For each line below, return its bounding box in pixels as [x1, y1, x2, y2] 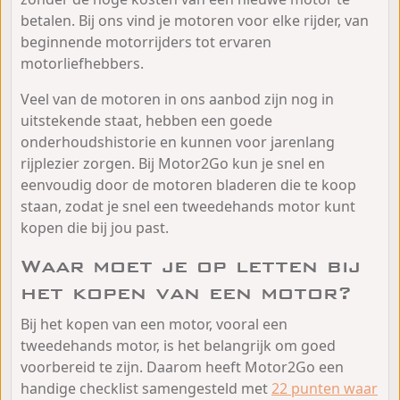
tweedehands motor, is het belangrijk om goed [21, 335, 336, 355]
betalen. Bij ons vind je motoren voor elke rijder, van [21, 10, 369, 30]
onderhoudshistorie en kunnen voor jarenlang [21, 131, 335, 152]
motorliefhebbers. [21, 53, 144, 73]
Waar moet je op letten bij [21, 254, 361, 278]
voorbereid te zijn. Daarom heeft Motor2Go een [21, 356, 344, 377]
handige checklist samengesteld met [21, 378, 271, 398]
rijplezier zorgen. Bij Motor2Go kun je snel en [21, 153, 325, 173]
